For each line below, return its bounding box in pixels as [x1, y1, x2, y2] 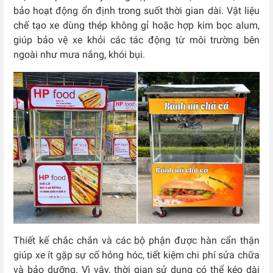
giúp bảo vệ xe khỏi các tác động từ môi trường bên [13, 34, 260, 46]
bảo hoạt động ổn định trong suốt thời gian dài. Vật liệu [13, 5, 260, 17]
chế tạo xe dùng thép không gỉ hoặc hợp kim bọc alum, [13, 19, 260, 32]
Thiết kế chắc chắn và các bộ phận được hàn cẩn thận [13, 234, 260, 246]
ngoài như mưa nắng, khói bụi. [13, 49, 147, 61]
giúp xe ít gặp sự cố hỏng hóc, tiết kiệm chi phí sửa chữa [13, 249, 260, 261]
